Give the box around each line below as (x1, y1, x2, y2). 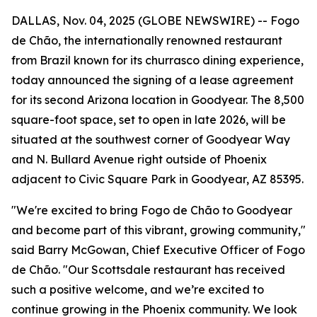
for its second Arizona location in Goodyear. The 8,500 (11, 93, 304, 107)
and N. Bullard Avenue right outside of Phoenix (11, 152, 267, 166)
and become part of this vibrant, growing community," (11, 223, 306, 237)
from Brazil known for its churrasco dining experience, (11, 53, 304, 67)
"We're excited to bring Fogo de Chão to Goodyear (11, 203, 292, 217)
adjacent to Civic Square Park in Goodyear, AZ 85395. (11, 172, 304, 186)
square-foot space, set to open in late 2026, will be (11, 113, 286, 127)
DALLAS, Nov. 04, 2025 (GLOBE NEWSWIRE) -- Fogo (11, 13, 299, 28)
